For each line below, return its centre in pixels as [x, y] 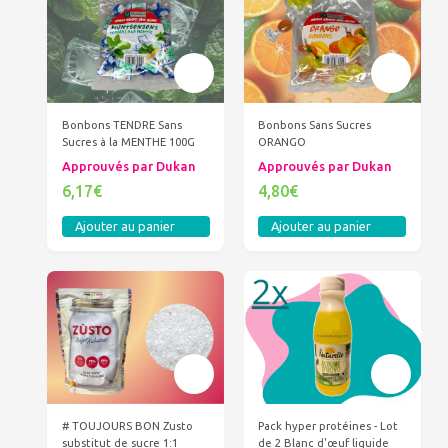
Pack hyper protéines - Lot [328, 425]
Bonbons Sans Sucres [315, 124]
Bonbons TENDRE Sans [121, 124]
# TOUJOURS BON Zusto [127, 425]
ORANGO [282, 141]
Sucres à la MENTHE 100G [128, 141]
